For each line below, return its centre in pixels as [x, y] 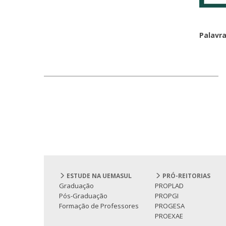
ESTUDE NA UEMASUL [98, 176]
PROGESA [170, 206]
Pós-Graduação [83, 196]
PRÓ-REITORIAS [186, 176]
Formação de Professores [99, 206]
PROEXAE [169, 216]
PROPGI [167, 196]
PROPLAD [169, 186]
